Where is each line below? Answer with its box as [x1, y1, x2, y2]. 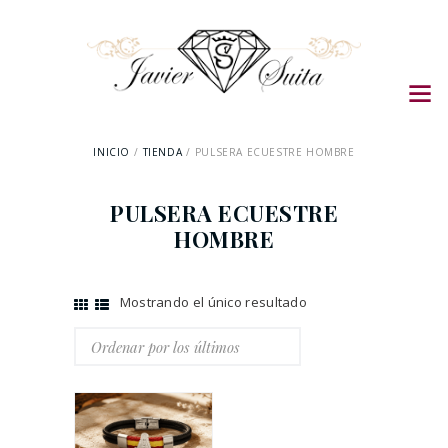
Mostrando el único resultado [119, 293, 308, 312]
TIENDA [142, 145, 183, 160]
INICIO [93, 145, 130, 160]
